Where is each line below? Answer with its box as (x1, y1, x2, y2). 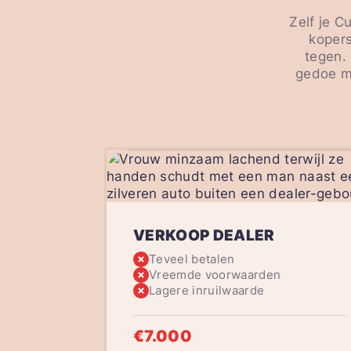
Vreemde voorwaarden (148, 267, 281, 283)
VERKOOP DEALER (133, 226, 275, 245)
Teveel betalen (148, 251, 235, 267)
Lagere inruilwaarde (148, 283, 265, 299)
